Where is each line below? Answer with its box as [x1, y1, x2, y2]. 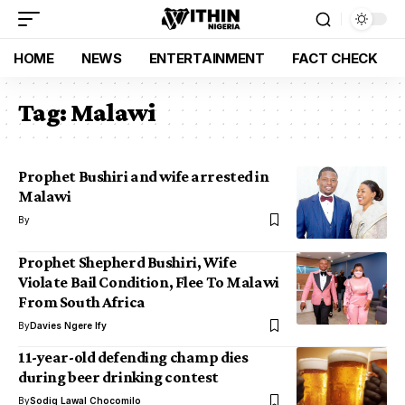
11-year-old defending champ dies [18, 348, 249, 366]
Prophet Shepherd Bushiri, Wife [18, 253, 237, 271]
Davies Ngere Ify [30, 320, 107, 331]
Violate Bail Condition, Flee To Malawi [18, 273, 279, 291]
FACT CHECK [291, 49, 378, 67]
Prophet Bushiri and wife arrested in [18, 167, 269, 185]
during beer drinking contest [18, 368, 219, 386]
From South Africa [18, 293, 146, 311]
